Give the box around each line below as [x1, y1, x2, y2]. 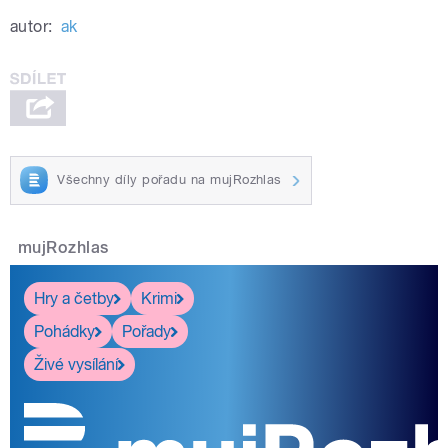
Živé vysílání [34, 354, 118, 374]
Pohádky [34, 321, 95, 341]
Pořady [122, 321, 171, 341]
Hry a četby [34, 288, 114, 308]
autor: [10, 16, 53, 36]
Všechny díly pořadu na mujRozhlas [57, 172, 282, 188]
